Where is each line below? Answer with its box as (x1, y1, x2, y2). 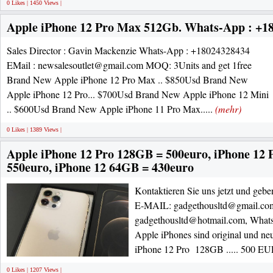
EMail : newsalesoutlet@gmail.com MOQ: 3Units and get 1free (7, 58, 252, 71)
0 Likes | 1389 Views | (7, 126, 62, 133)
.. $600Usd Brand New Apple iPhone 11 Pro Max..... (7, 102, 215, 115)
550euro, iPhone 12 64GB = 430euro (7, 158, 194, 176)
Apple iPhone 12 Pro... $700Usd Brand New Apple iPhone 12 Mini (7, 88, 269, 101)
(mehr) (215, 102, 241, 115)
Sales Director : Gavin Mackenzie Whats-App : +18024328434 (7, 44, 250, 57)
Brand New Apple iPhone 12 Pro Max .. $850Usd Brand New (7, 73, 248, 86)
